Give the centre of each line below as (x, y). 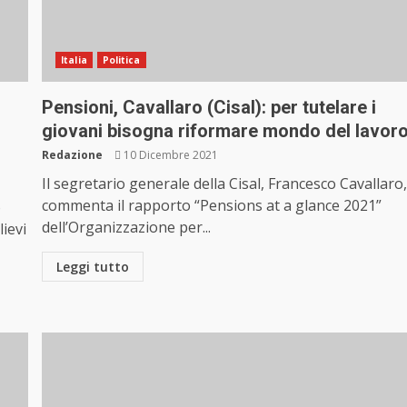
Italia (74, 60)
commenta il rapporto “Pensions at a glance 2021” (212, 206)
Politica (121, 60)
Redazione (73, 155)
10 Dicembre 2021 (170, 155)
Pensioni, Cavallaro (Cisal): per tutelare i (209, 108)
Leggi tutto (93, 267)
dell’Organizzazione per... (127, 228)
